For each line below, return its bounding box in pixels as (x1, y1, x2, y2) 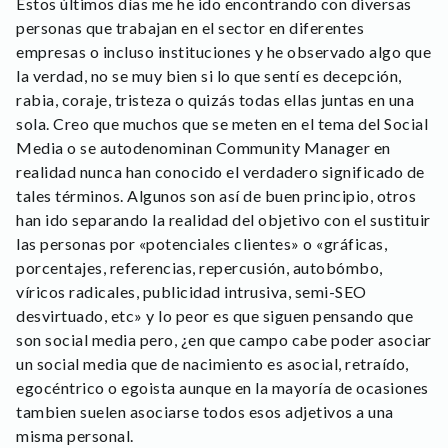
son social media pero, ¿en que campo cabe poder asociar (16, 330, 432, 349)
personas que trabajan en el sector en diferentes (16, 18, 364, 37)
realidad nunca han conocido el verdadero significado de (16, 162, 425, 181)
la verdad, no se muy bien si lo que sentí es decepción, (16, 66, 402, 85)
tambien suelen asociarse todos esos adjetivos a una (16, 402, 394, 421)
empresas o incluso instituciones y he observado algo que (16, 42, 431, 61)
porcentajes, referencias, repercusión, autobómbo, (16, 258, 383, 277)
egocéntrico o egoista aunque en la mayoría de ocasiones (16, 378, 429, 397)
